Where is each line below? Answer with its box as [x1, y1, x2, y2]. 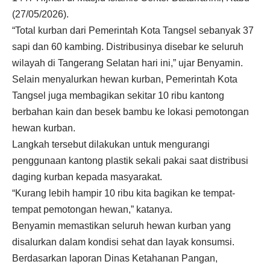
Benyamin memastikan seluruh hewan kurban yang [12, 220, 231, 231]
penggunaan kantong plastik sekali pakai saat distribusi [12, 155, 248, 166]
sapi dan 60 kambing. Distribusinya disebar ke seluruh [12, 41, 243, 52]
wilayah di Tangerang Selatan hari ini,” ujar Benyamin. [12, 57, 243, 68]
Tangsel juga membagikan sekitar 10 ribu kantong [12, 90, 224, 101]
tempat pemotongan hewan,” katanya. [12, 204, 172, 215]
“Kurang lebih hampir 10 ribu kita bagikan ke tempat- [12, 187, 235, 198]
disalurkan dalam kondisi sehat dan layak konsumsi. [12, 236, 234, 247]
